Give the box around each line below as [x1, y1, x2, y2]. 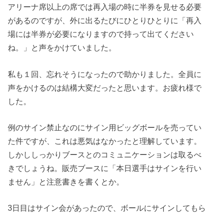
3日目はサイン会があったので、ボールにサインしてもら [8, 203, 206, 213]
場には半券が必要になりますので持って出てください [8, 30, 194, 39]
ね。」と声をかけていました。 [8, 43, 117, 52]
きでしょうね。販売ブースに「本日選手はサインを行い [8, 164, 202, 173]
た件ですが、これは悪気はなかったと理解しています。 [8, 137, 202, 146]
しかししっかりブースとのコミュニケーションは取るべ [8, 150, 202, 159]
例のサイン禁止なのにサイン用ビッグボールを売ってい [8, 123, 202, 132]
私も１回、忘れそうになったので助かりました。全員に [8, 69, 202, 78]
